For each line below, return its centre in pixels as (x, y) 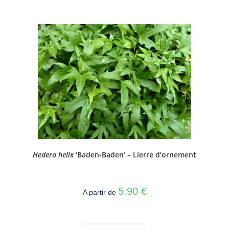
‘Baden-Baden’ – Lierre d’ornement (135, 155)
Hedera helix (53, 155)
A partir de (100, 192)
